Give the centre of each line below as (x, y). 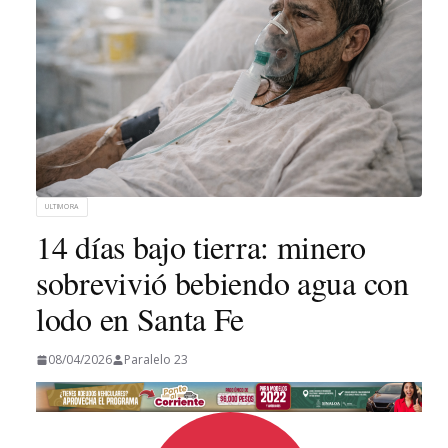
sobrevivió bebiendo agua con (222, 283)
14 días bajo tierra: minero (201, 247)
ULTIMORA (62, 207)
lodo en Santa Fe (140, 319)
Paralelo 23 (156, 360)
